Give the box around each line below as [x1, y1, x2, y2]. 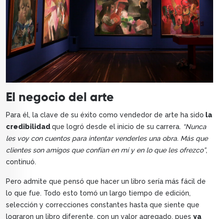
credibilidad [6, 123, 52, 131]
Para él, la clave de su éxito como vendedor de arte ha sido [6, 111, 204, 119]
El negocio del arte [6, 91, 114, 105]
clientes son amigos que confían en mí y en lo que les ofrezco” [6, 146, 206, 154]
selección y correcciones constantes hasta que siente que [6, 201, 199, 209]
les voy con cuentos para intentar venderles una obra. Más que [6, 134, 208, 143]
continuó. [6, 158, 36, 166]
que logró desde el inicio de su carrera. [52, 123, 183, 131]
